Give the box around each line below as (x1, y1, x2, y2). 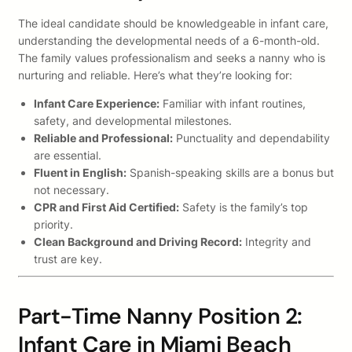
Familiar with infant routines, (159, 97, 306, 111)
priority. (34, 218, 73, 232)
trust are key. (34, 252, 102, 266)
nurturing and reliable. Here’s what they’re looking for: (18, 68, 292, 82)
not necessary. (34, 183, 109, 197)
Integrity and (242, 235, 311, 249)
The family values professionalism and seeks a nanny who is (18, 51, 325, 65)
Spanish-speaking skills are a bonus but (126, 166, 334, 180)
